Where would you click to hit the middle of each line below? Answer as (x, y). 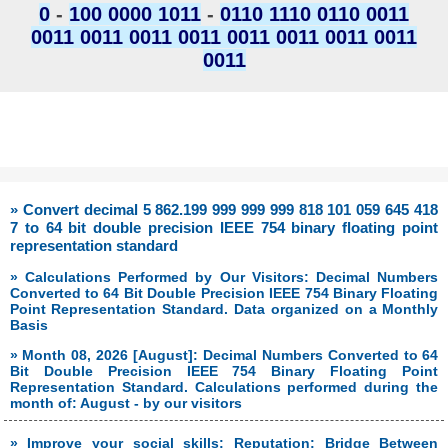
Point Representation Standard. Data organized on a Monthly (224, 309)
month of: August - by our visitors (125, 403)
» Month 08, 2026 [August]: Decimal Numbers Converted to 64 (224, 355)
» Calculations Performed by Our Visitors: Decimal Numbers (224, 277)
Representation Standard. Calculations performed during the (224, 387)
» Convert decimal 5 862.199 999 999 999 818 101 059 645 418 (224, 210)
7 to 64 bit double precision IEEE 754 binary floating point (224, 228)
